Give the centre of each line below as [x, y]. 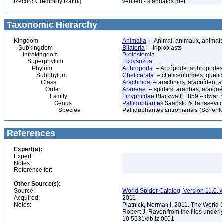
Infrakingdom [36, 55]
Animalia [134, 41]
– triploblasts [163, 48]
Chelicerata [138, 75]
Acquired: [27, 198]
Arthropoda [138, 68]
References [30, 133]
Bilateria [134, 48]
